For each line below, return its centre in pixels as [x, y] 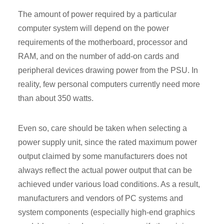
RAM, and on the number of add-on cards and [98, 56]
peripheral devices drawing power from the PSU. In [108, 70]
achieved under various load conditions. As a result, [109, 184]
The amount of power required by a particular [97, 14]
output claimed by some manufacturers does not [102, 156]
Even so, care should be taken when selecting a [102, 128]
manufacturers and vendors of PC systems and [100, 198]
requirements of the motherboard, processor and [103, 42]
